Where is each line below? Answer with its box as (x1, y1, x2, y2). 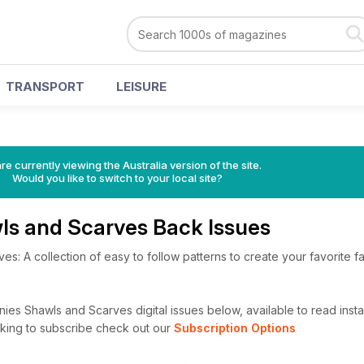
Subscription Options (174, 321, 296, 335)
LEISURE (116, 79, 167, 94)
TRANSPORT (6, 79, 84, 94)
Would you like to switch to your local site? (11, 171, 223, 184)
